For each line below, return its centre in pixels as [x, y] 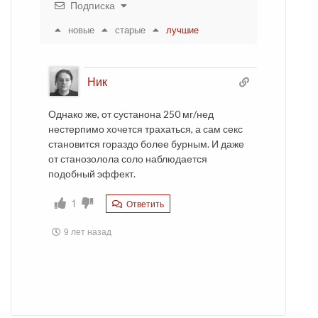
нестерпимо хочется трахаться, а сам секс [146, 129]
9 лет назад [88, 231]
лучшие [182, 30]
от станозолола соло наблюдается [128, 159]
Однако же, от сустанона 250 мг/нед [131, 114]
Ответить [144, 204]
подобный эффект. [92, 174]
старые [130, 30]
